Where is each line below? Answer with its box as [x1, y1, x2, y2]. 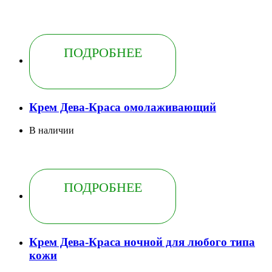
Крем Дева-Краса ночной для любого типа [29, 236, 255, 249]
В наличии [29, 125, 74, 136]
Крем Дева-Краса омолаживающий [29, 100, 216, 114]
